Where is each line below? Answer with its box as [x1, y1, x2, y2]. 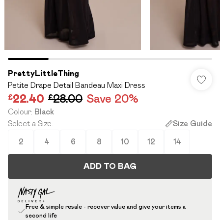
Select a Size [8, 119, 52, 128]
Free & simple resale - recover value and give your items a [26, 203, 186, 210]
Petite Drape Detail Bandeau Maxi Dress [8, 81, 145, 89]
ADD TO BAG [83, 162, 137, 170]
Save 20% [86, 92, 138, 105]
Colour [8, 108, 31, 116]
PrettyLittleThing [8, 69, 79, 78]
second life [26, 212, 57, 219]
